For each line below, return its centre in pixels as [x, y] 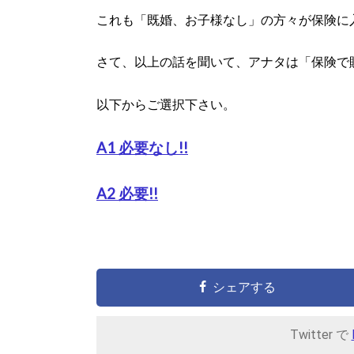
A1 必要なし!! [142, 148]
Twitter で [320, 335]
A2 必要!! [127, 194]
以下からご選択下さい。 [166, 104]
